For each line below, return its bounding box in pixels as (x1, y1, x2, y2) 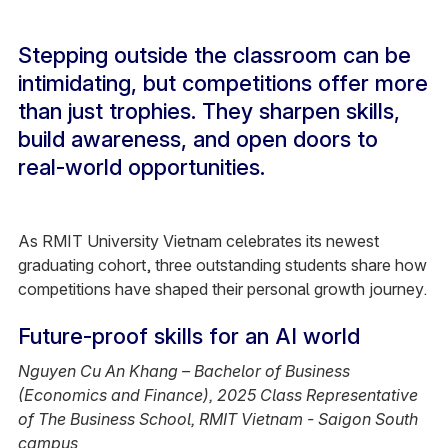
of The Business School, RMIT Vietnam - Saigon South (17, 409, 418, 429)
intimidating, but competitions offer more (17, 70, 428, 96)
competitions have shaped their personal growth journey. (17, 279, 427, 299)
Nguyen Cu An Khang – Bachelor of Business (17, 361, 350, 381)
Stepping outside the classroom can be (17, 42, 411, 68)
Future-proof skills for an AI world (17, 323, 360, 349)
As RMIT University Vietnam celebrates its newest (17, 231, 379, 251)
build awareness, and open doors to (17, 126, 378, 152)
